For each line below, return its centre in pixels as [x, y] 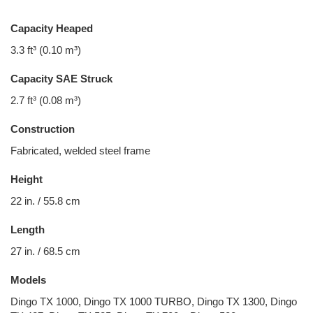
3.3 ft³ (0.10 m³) [46, 50]
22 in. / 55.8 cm [45, 201]
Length [28, 230]
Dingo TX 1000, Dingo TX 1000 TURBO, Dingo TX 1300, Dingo [154, 301]
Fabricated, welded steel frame [80, 151]
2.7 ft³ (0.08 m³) [46, 100]
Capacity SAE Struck [61, 79]
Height [27, 179]
